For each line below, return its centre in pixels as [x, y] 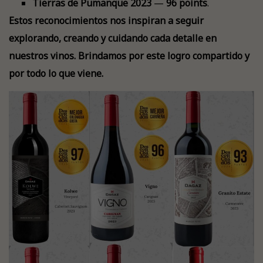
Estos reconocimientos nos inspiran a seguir [106, 21]
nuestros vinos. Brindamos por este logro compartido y [129, 56]
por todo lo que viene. [56, 73]
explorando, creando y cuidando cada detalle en [113, 38]
